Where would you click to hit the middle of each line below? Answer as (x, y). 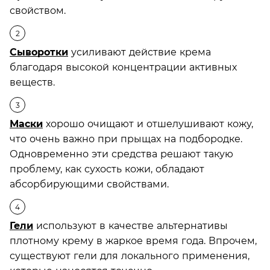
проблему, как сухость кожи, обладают (107, 169)
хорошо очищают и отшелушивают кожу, (148, 124)
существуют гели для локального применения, (130, 256)
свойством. (38, 10)
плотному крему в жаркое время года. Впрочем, (133, 240)
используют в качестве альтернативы (130, 225)
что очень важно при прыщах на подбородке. (126, 139)
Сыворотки (39, 52)
